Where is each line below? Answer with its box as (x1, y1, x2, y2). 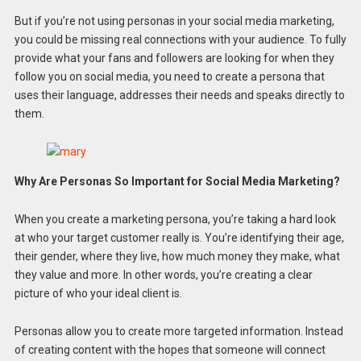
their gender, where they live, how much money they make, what (14, 249, 340, 263)
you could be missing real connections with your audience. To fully (14, 33, 346, 47)
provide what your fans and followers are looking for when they (14, 52, 334, 65)
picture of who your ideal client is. (14, 286, 182, 300)
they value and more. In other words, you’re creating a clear (14, 268, 313, 281)
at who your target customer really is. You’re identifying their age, (14, 230, 344, 244)
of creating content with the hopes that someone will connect (14, 342, 326, 356)
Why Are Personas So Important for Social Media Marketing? (14, 175, 340, 189)
